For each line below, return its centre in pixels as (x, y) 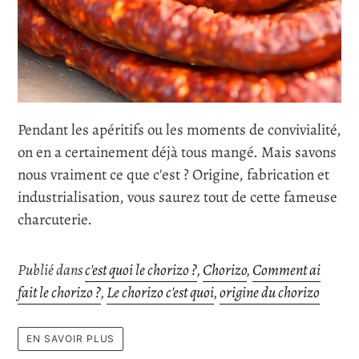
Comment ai (286, 270)
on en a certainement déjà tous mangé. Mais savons (177, 153)
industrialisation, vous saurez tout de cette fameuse (177, 198)
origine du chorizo (270, 293)
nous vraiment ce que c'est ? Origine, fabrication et (173, 175)
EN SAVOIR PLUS (71, 338)
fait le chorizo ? (59, 293)
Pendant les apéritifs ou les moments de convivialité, (179, 130)
